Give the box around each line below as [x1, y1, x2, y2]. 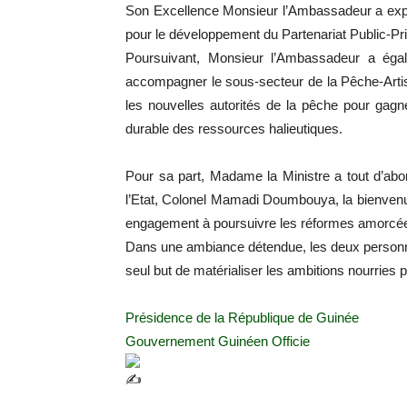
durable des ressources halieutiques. [125, 121, 342, 136]
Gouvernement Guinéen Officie [125, 333, 310, 349]
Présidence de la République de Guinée [125, 310, 359, 325]
